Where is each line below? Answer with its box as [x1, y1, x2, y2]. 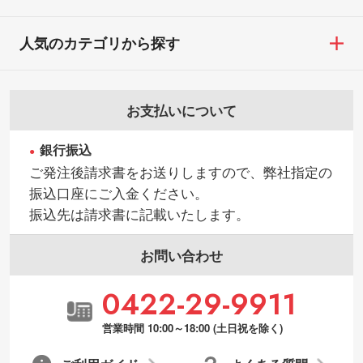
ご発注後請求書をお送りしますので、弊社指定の [28, 162, 332, 182]
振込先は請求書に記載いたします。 [28, 204, 250, 224]
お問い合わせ [140, 246, 223, 266]
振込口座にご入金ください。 [28, 183, 208, 203]
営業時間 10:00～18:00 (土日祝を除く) [101, 319, 283, 335]
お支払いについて [126, 100, 237, 121]
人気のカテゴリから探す [19, 32, 180, 54]
